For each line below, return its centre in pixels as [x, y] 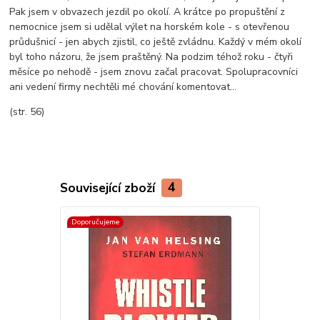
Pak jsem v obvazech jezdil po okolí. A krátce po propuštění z [147, 11]
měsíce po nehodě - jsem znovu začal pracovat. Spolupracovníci [154, 71]
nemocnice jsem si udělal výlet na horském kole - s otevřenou [150, 26]
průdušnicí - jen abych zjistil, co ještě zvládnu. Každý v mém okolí [156, 41]
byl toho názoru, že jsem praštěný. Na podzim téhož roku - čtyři [151, 56]
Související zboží [109, 187]
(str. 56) [27, 111]
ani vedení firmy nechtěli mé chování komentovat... [123, 86]
